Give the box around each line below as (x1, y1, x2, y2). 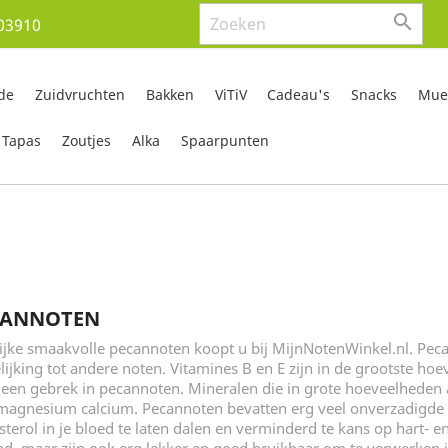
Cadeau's (267, 85, 331, 104)
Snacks (351, 85, 398, 104)
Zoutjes (61, 131, 111, 150)
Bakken (145, 85, 194, 104)
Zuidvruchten (34, 85, 125, 104)
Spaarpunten (180, 131, 269, 150)
